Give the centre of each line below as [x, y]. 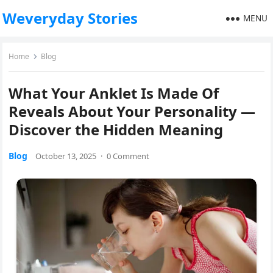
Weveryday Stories [70, 18]
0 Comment [128, 156]
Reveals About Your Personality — [132, 111]
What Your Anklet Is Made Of [114, 93]
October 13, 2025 [66, 156]
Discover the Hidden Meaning [116, 129]
